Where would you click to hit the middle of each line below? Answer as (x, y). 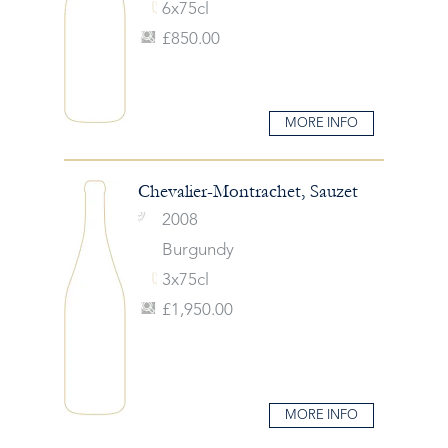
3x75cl (185, 280)
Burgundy (197, 250)
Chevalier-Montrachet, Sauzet (247, 191)
